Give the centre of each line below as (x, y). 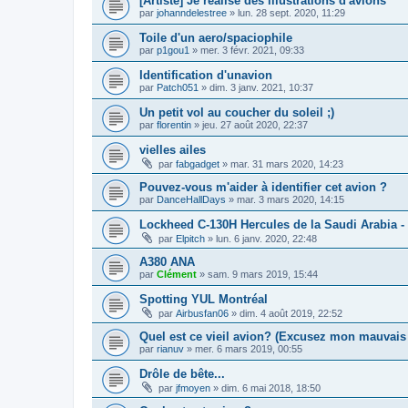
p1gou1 (173, 50)
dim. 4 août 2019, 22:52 (291, 313)
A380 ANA (167, 261)
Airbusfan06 (202, 313)
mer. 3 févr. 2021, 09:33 (252, 50)
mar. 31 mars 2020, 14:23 (287, 163)
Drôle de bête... (182, 373)
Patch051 (178, 87)
